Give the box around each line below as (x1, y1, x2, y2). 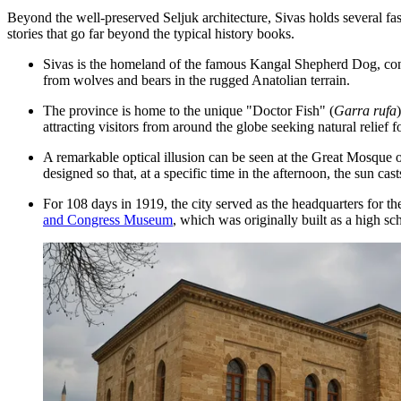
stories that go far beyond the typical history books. (7, 25, 294, 41)
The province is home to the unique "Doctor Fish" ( (43, 102, 334, 118)
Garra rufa (334, 102, 397, 118)
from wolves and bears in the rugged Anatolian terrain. (43, 72, 350, 88)
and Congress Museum (43, 211, 173, 227)
